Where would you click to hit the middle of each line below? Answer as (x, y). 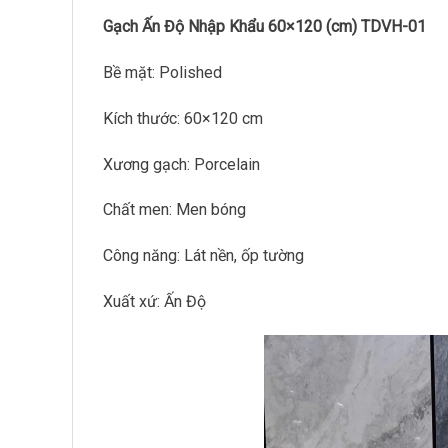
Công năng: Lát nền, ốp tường (203, 256)
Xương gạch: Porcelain (181, 164)
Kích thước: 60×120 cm (183, 118)
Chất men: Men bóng (174, 210)
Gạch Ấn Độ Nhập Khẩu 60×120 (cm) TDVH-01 (264, 27)
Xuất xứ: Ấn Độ (154, 301)
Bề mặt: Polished (162, 72)
